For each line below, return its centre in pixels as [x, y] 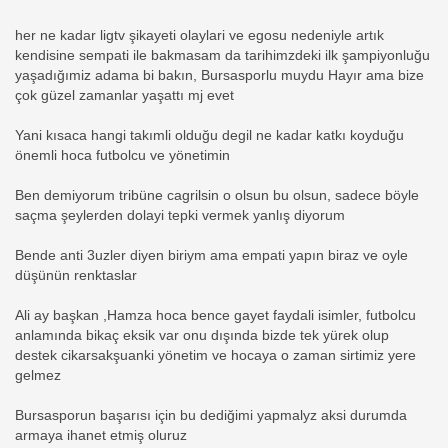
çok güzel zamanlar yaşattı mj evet [124, 96]
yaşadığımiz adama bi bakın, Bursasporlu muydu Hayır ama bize [219, 76]
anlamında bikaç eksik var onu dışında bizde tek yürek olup [202, 336]
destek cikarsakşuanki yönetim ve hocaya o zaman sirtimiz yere [215, 356]
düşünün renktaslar [76, 276]
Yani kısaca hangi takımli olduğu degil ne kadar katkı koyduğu [209, 136]
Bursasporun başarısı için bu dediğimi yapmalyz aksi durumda [211, 416]
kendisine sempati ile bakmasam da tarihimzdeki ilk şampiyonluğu [222, 56]
